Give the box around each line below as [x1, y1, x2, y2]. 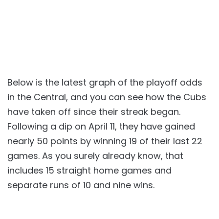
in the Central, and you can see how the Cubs [7, 91, 206, 103]
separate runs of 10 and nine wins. [7, 179, 154, 191]
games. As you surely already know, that [7, 150, 183, 162]
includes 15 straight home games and [7, 164, 172, 176]
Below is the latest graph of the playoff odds [7, 76, 202, 88]
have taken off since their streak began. [7, 106, 180, 118]
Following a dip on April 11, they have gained [7, 120, 195, 132]
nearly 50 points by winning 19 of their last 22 [7, 135, 202, 147]
